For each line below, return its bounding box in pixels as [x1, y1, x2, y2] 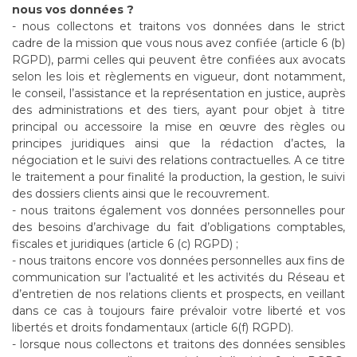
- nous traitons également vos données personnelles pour [12, 203, 345, 218]
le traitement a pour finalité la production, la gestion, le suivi [12, 170, 345, 184]
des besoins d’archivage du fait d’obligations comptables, [12, 220, 345, 234]
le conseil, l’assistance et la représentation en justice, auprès [12, 86, 345, 100]
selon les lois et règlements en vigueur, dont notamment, [12, 69, 345, 84]
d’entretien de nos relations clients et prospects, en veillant [12, 287, 345, 301]
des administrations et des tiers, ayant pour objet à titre [12, 103, 345, 117]
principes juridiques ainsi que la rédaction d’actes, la [12, 136, 345, 151]
